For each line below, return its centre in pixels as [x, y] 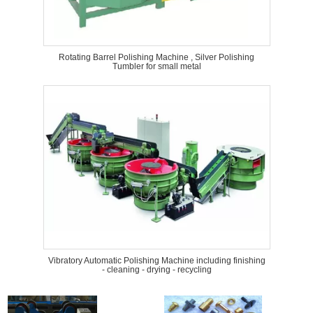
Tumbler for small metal [156, 66]
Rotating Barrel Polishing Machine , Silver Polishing [156, 57]
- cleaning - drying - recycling [156, 270]
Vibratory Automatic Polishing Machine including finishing [156, 261]
